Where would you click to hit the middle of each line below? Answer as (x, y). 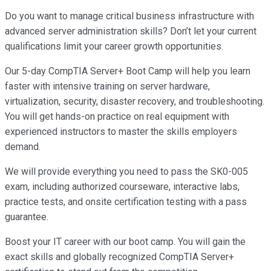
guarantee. (27, 217)
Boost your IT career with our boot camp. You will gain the (125, 241)
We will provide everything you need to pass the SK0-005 (126, 171)
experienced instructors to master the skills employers (121, 131)
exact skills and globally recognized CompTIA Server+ (119, 256)
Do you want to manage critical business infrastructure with (129, 16)
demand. (23, 146)
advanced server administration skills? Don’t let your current (131, 31)
